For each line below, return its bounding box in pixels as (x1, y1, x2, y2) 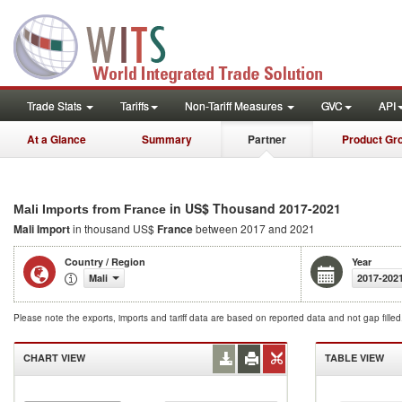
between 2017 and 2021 (193, 221, 315, 236)
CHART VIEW (23, 351, 85, 364)
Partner (248, 131, 286, 147)
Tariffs (120, 98, 149, 113)
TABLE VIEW (325, 351, 384, 364)
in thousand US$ (73, 221, 157, 236)
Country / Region (65, 255, 145, 268)
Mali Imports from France (13, 202, 166, 216)
